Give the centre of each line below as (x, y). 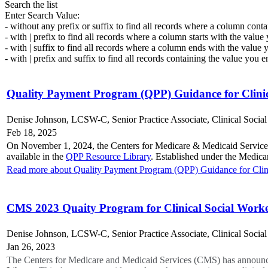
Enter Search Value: (42, 15)
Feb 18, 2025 (32, 132)
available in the (36, 156)
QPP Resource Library (108, 156)
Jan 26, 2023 (31, 246)
